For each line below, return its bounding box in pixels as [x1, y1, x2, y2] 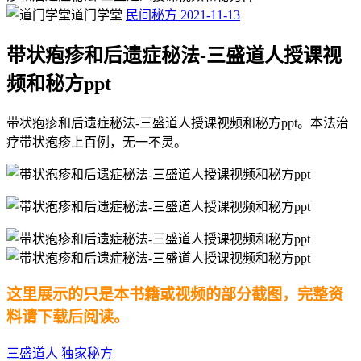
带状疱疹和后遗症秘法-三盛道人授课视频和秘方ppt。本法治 [6, 115, 349, 130]
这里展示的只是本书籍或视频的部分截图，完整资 [6, 286, 343, 303]
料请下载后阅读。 [6, 309, 129, 326]
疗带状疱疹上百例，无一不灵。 [6, 135, 187, 149]
